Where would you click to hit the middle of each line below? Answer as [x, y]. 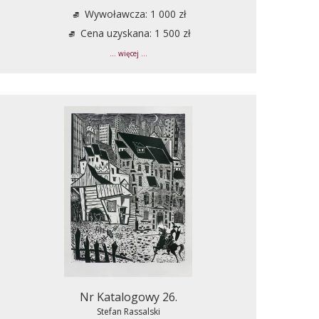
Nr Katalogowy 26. [128, 297]
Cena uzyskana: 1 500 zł [134, 33]
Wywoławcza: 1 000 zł [134, 14]
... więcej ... [128, 53]
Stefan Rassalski [128, 311]
